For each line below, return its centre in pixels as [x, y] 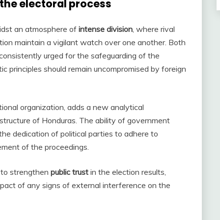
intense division [106, 29]
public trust [69, 172]
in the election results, [127, 172]
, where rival [154, 29]
